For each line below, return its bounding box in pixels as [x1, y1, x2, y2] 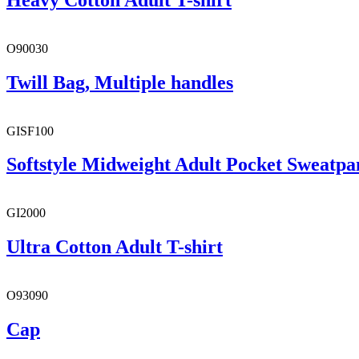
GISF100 [6, 123, 54, 138]
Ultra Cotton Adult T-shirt [6, 236, 223, 258]
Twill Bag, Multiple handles [6, 71, 233, 93]
